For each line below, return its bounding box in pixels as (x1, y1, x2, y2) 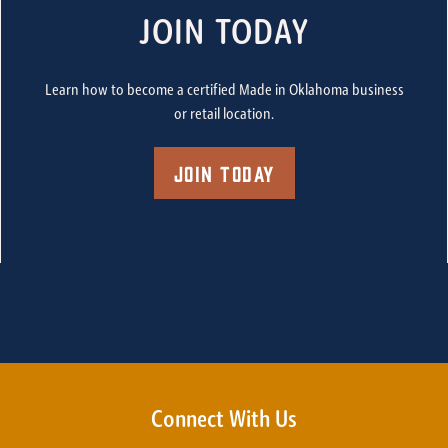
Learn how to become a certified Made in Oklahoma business (44, 83, 404, 100)
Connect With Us (151, 409, 297, 434)
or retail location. (174, 107, 274, 124)
